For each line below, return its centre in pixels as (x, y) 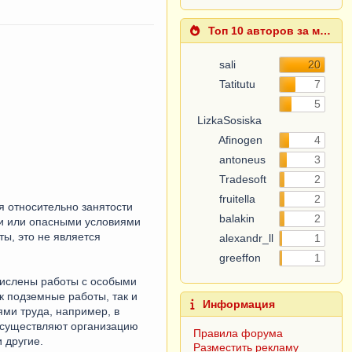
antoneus (241, 159)
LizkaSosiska (230, 120)
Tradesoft (242, 179)
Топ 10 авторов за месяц (263, 31)
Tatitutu (236, 84)
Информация (238, 304)
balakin (236, 218)
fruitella (236, 199)
